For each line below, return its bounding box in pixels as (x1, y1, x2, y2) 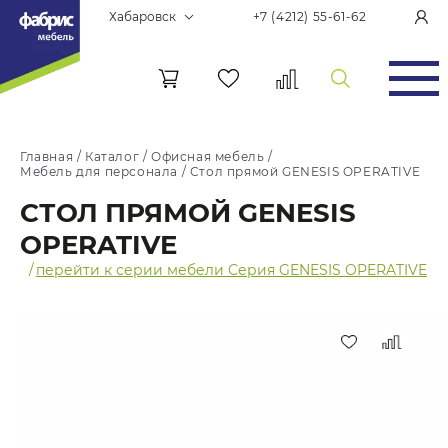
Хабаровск (108, 9, 176, 24)
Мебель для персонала (20, 164, 178, 179)
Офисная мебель (151, 149, 265, 164)
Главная (20, 149, 74, 164)
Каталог (85, 149, 140, 164)
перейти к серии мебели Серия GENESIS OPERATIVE (36, 261, 427, 279)
